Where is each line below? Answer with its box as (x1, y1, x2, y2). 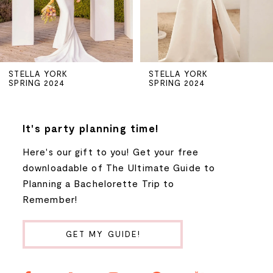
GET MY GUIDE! (66, 229, 141, 239)
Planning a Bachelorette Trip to (23, 177, 175, 189)
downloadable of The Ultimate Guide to (23, 161, 216, 173)
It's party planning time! (23, 121, 158, 134)
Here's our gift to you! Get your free (23, 145, 199, 157)
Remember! (23, 193, 78, 205)
